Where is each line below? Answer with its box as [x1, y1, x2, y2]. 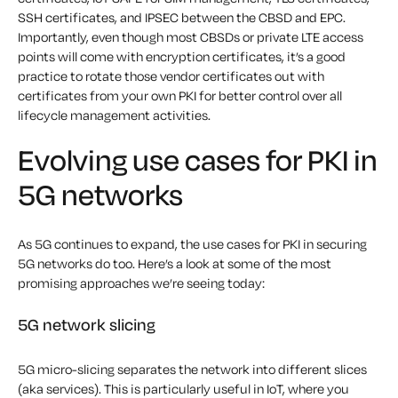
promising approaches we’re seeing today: [18, 275, 265, 292]
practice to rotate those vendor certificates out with [18, 68, 324, 85]
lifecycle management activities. [18, 107, 211, 124]
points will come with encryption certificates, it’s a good [18, 48, 346, 66]
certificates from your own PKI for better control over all [18, 87, 342, 105]
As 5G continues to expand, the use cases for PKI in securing [18, 235, 367, 253]
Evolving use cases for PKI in [18, 141, 378, 179]
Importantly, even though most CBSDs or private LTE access [18, 28, 363, 46]
